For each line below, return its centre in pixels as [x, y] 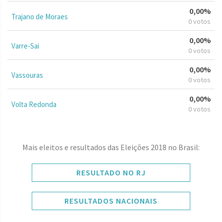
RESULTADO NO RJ [111, 172]
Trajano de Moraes [40, 16]
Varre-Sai [25, 46]
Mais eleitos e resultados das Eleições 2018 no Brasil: [111, 147]
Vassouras [27, 75]
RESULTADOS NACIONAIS [111, 200]
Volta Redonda [34, 104]
